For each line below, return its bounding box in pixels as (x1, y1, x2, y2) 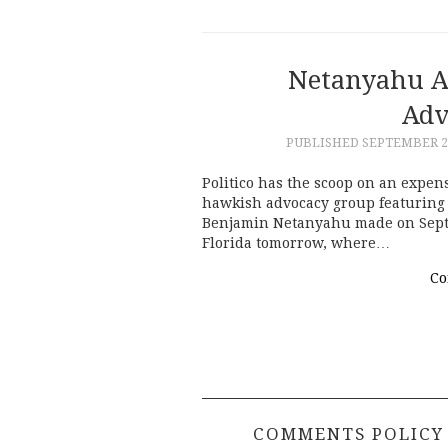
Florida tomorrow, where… (202, 234, 390, 251)
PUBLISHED (285, 134, 362, 150)
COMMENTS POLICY (253, 423, 444, 444)
